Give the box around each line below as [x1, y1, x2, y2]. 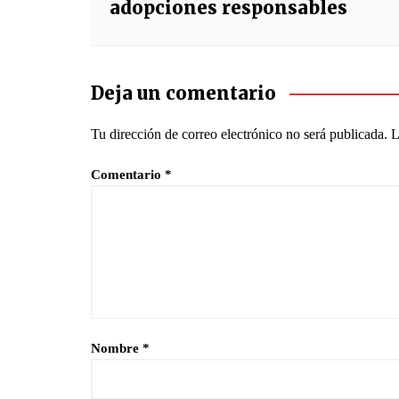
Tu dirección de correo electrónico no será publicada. [91, 126, 387, 142]
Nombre [91, 341, 142, 355]
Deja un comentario [91, 82, 276, 104]
